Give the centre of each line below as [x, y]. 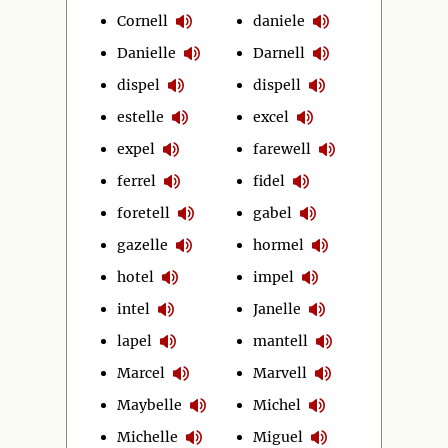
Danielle [146, 52]
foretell [143, 212]
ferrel [136, 180]
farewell [282, 148]
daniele [279, 20]
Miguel [278, 436]
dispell [277, 84]
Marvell [280, 372]
